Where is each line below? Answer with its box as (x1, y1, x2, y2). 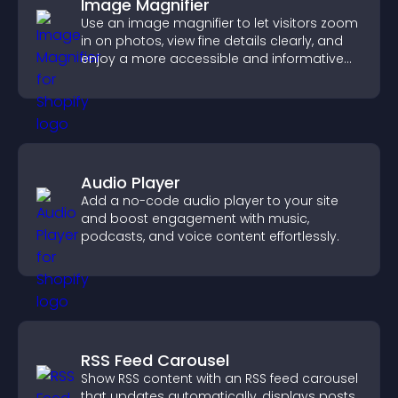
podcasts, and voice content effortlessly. (81, 227, 339, 245)
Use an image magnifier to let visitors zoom (81, 14, 358, 32)
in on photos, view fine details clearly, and (81, 32, 343, 50)
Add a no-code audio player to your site (81, 192, 338, 210)
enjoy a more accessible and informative (81, 50, 344, 68)
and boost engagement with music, (81, 210, 309, 227)
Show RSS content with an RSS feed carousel (81, 370, 358, 387)
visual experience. (81, 68, 193, 85)
